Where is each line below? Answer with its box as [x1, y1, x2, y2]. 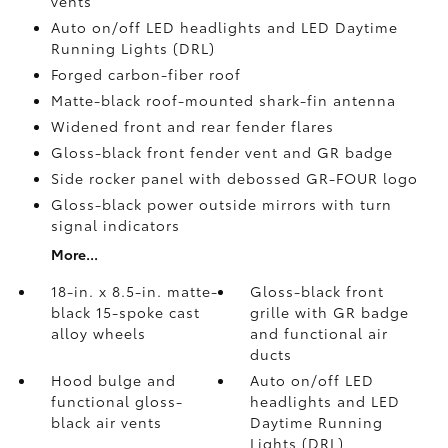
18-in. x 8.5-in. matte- [50, 281, 218, 301]
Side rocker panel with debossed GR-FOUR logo [50, 168, 418, 188]
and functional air [250, 323, 389, 343]
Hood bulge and [50, 370, 176, 390]
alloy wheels [50, 323, 146, 343]
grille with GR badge [250, 302, 410, 322]
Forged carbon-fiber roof [50, 64, 241, 84]
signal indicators [50, 215, 180, 235]
